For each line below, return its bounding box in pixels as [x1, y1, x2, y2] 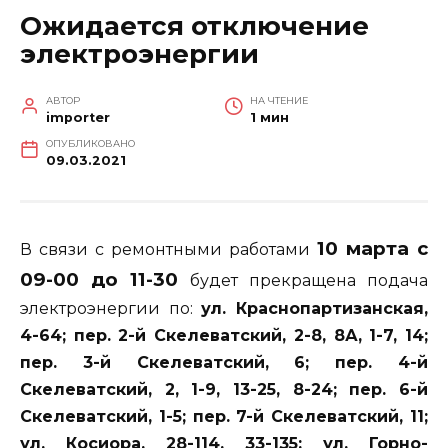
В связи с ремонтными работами [20, 239, 317, 259]
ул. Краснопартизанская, [201, 298, 429, 318]
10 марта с [317, 236, 428, 260]
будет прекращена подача [178, 270, 429, 290]
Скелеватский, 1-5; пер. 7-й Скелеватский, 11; [20, 406, 428, 426]
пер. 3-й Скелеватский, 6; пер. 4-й [20, 352, 428, 372]
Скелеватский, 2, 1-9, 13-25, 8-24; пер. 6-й [20, 379, 428, 399]
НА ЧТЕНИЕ [249, 94, 308, 106]
